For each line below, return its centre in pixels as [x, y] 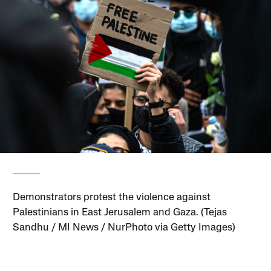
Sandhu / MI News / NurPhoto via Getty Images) [124, 227]
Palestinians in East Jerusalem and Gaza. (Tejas [120, 212]
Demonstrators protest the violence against [112, 197]
